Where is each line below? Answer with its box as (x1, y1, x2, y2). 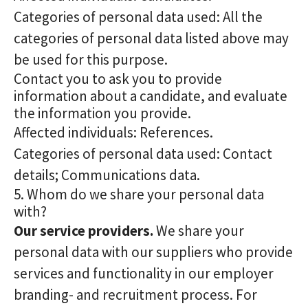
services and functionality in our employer (14, 264, 274, 283)
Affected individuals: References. (14, 123, 213, 142)
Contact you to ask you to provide (14, 69, 222, 88)
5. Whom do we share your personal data (14, 185, 264, 203)
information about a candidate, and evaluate (14, 87, 287, 105)
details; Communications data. (14, 166, 200, 184)
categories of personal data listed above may (14, 29, 289, 47)
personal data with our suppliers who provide (14, 243, 293, 261)
